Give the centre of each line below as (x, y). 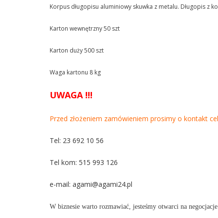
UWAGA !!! (71, 95)
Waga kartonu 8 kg (75, 72)
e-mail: (61, 184)
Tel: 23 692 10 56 (77, 140)
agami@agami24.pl (102, 184)
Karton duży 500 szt (77, 50)
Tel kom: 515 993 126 (84, 162)
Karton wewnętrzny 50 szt (85, 28)
